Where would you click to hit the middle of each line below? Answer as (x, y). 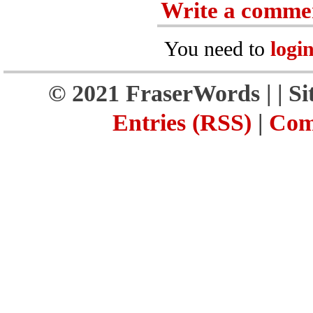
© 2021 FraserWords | (163, 93)
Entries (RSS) (182, 123)
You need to (217, 49)
